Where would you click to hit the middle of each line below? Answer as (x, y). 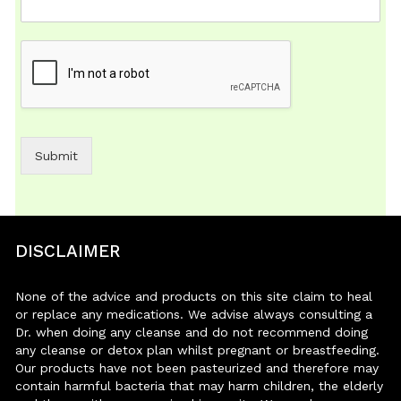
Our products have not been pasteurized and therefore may (197, 368)
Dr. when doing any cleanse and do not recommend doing (192, 333)
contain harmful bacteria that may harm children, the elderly (200, 386)
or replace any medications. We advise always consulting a (194, 315)
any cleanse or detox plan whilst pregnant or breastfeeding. (198, 350)
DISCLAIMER (68, 252)
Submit (57, 156)
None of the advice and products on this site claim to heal (194, 297)
